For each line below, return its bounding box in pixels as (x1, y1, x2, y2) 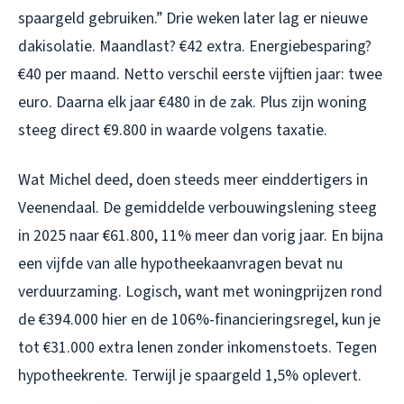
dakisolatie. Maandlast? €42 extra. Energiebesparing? (18, 34, 372, 58)
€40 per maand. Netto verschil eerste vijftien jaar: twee (18, 62, 382, 86)
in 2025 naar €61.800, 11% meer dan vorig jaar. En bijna (18, 224, 383, 247)
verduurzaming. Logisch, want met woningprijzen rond (18, 280, 382, 303)
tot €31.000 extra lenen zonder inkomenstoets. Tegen (18, 335, 377, 359)
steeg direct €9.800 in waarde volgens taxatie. (18, 118, 327, 142)
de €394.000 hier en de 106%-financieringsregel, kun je (18, 308, 381, 331)
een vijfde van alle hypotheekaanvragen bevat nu (18, 252, 343, 275)
